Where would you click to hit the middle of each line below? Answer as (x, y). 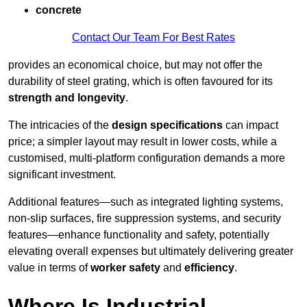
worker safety (125, 268)
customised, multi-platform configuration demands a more (147, 158)
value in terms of (49, 268)
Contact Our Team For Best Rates (153, 38)
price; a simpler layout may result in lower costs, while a (143, 142)
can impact (250, 125)
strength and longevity (67, 98)
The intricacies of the (60, 125)
